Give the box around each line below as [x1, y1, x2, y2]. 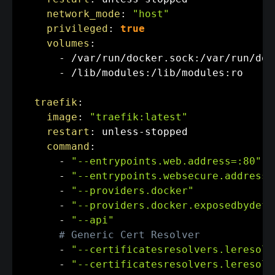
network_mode [47, 7, 120, 20]
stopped [145, 125, 188, 137]
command [47, 140, 90, 152]
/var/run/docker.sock [65, 52, 194, 64]
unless [96, 125, 139, 137]
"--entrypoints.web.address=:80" [71, 155, 261, 167]
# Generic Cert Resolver [59, 228, 200, 241]
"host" [133, 7, 169, 20]
